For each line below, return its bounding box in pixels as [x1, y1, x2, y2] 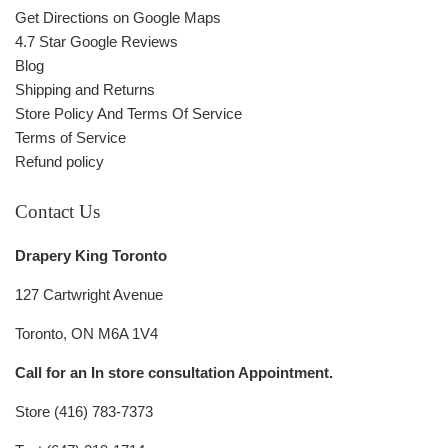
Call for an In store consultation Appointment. [15, 364, 333, 382]
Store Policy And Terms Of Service [15, 105, 242, 123]
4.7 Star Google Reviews [15, 33, 178, 51]
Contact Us [15, 201, 100, 223]
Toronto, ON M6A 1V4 [15, 325, 158, 343]
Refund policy [15, 153, 104, 171]
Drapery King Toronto [15, 247, 167, 265]
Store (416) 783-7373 [15, 403, 153, 421]
